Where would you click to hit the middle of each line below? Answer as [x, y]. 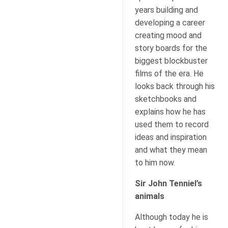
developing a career [170, 22]
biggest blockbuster [171, 61]
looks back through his [175, 86]
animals [150, 196]
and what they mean [171, 150]
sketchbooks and [166, 99]
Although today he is [172, 217]
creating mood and [168, 35]
